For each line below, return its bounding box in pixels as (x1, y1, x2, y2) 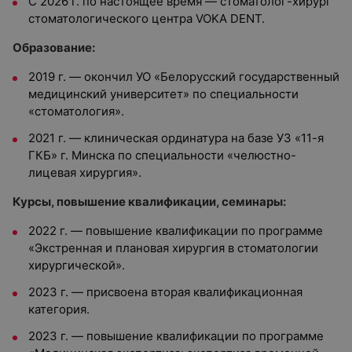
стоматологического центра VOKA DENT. (28, 11, 265, 26)
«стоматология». (28, 104, 124, 119)
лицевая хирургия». (28, 165, 141, 180)
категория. (28, 302, 90, 317)
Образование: (13, 40, 95, 55)
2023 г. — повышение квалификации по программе (28, 328, 324, 343)
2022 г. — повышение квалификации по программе (28, 223, 323, 238)
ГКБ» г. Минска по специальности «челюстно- (28, 148, 296, 163)
